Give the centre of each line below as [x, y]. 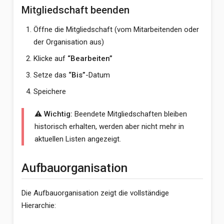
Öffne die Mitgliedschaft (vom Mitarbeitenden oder [116, 29]
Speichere [49, 91]
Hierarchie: [38, 205]
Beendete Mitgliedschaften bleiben [129, 114]
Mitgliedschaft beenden [75, 10]
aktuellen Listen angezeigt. [77, 139]
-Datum [97, 75]
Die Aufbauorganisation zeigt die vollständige [95, 193]
